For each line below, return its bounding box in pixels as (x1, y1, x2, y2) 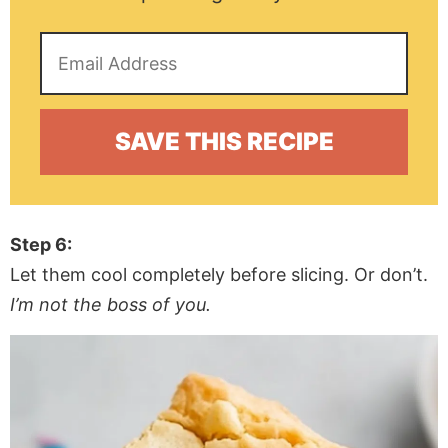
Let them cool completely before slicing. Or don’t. (10, 264, 428, 286)
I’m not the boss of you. (10, 294, 211, 316)
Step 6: (10, 234, 72, 256)
